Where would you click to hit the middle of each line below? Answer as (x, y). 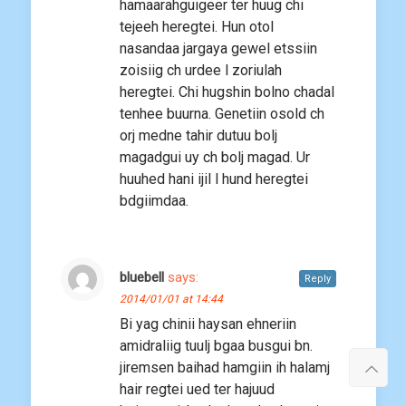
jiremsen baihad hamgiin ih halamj (225, 368)
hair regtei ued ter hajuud (197, 390)
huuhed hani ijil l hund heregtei (214, 179)
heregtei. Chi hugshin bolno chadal (227, 92)
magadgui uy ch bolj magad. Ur (215, 158)
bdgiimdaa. (156, 201)
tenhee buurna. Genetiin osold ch (222, 114)
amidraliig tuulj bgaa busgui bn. (216, 346)
